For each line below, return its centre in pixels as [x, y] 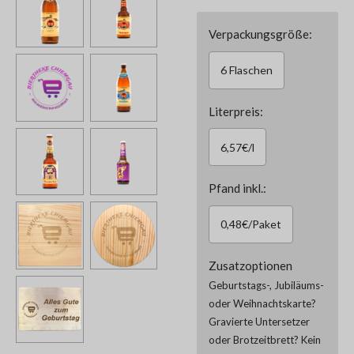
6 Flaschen [247, 70]
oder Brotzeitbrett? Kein [265, 339]
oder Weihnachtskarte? [262, 303]
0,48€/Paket [251, 224]
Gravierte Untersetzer [259, 321]
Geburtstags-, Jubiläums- [266, 285]
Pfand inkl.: [237, 188]
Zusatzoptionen [250, 265]
